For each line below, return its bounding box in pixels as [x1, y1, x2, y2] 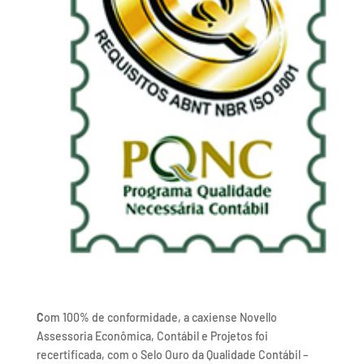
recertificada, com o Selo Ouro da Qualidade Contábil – [36, 347, 308, 362]
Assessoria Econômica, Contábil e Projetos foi [36, 328, 268, 343]
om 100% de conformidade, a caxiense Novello [43, 310, 277, 324]
